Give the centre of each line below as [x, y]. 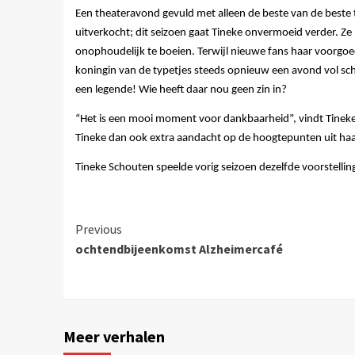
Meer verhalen [114, 337]
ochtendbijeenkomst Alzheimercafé [179, 249]
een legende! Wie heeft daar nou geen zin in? [181, 90]
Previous [98, 229]
